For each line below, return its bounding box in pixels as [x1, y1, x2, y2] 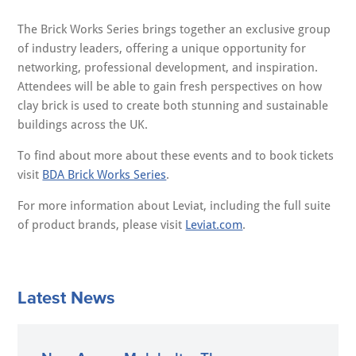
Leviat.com [185, 218, 243, 233]
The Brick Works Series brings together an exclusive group [17, 22, 331, 37]
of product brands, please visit [17, 218, 186, 233]
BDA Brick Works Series [42, 168, 167, 183]
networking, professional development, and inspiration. [17, 60, 319, 75]
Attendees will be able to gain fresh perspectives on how [17, 79, 323, 95]
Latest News [17, 288, 116, 308]
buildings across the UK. [17, 118, 149, 133]
